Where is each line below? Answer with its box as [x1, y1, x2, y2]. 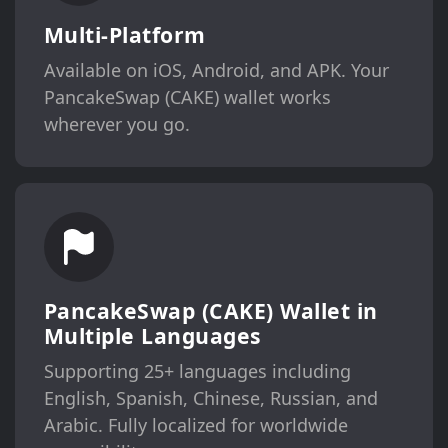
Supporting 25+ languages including [43, 358, 351, 383]
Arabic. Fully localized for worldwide [43, 412, 348, 437]
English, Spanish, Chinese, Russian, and [43, 385, 378, 410]
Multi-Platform [43, 20, 206, 50]
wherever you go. [43, 112, 190, 137]
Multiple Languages [43, 320, 262, 350]
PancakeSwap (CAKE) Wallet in [43, 295, 378, 325]
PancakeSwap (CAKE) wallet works [43, 85, 331, 110]
